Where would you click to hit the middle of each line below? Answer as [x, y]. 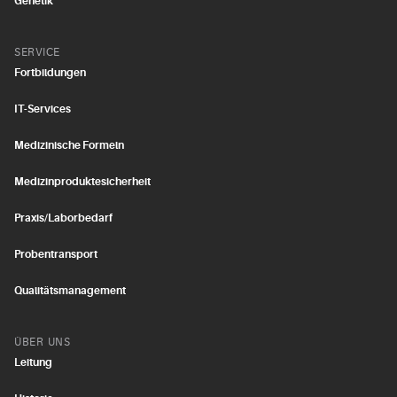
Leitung [33, 362]
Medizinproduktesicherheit [82, 182]
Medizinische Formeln [69, 145]
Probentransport [56, 254]
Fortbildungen [50, 73]
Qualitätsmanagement [70, 291]
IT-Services [43, 109]
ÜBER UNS [43, 342]
